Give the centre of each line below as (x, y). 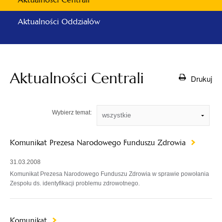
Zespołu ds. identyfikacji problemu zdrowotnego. (75, 183)
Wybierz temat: (72, 113)
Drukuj (201, 78)
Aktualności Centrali (77, 78)
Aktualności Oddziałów (59, 22)
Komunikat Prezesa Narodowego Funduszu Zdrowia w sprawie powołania (110, 174)
